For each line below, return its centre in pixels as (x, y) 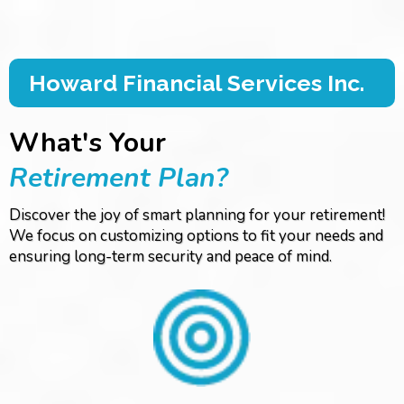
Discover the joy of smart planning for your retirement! (197, 215)
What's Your (87, 143)
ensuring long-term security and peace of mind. (170, 257)
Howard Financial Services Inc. (197, 83)
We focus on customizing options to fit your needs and (196, 236)
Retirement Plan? (119, 178)
